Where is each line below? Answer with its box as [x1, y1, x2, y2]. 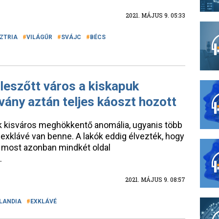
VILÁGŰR [26, 34, 52, 41]
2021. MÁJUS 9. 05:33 [126, 11, 185, 19]
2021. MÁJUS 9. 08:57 [125, 175, 185, 183]
